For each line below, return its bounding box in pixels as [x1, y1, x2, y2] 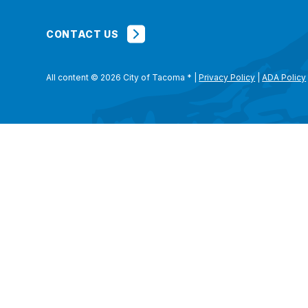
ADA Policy [262, 72, 307, 82]
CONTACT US [46, 28, 119, 40]
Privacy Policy [199, 72, 256, 82]
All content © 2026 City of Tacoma [46, 72, 188, 82]
